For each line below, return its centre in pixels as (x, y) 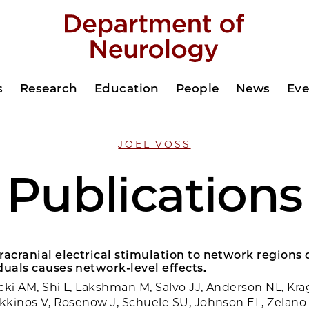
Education (127, 88)
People (197, 88)
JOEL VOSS (154, 144)
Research (49, 88)
